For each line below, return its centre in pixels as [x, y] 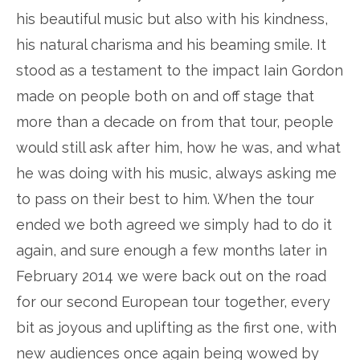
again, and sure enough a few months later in [172, 250]
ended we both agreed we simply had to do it [174, 225]
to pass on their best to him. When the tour [165, 199]
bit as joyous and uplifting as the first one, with [176, 327]
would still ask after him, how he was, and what [178, 147]
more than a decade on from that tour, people [175, 122]
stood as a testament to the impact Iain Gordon [180, 70]
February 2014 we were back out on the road [171, 276]
